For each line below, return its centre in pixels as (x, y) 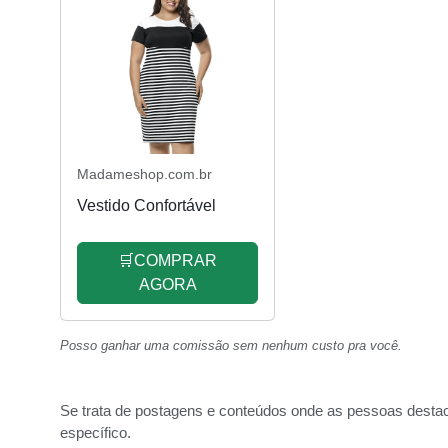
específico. (95, 433)
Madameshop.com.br (144, 174)
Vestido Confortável (146, 206)
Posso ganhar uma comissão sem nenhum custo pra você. (231, 346)
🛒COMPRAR (168, 261)
